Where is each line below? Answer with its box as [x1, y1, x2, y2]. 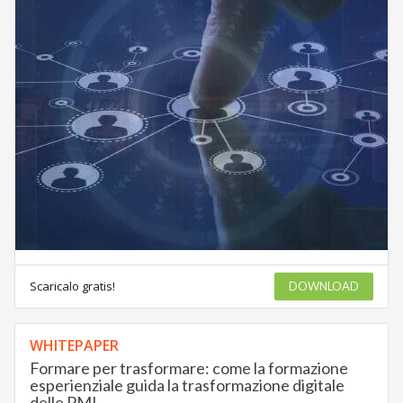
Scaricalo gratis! [29, 278, 115, 295]
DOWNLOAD [289, 279, 360, 294]
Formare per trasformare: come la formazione [29, 358, 348, 379]
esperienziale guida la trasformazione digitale [29, 375, 345, 396]
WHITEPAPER [29, 336, 119, 356]
